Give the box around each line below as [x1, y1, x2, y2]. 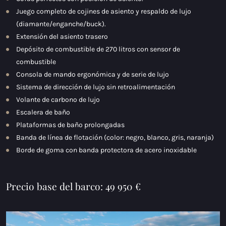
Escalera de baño [16, 107, 70, 117]
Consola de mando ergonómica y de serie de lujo [16, 70, 169, 79]
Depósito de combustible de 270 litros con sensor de [16, 44, 180, 53]
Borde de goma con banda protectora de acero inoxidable [16, 145, 197, 154]
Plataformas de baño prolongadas [16, 120, 125, 129]
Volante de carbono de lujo [16, 95, 100, 104]
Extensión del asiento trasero [16, 32, 108, 41]
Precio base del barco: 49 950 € [6, 179, 141, 193]
